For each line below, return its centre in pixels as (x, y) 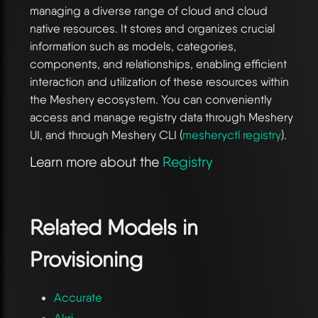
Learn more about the (96, 161)
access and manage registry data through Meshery (161, 117)
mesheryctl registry (232, 135)
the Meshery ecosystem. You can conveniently (151, 99)
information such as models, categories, (133, 46)
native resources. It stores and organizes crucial (152, 28)
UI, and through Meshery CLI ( (106, 135)
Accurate (78, 297)
